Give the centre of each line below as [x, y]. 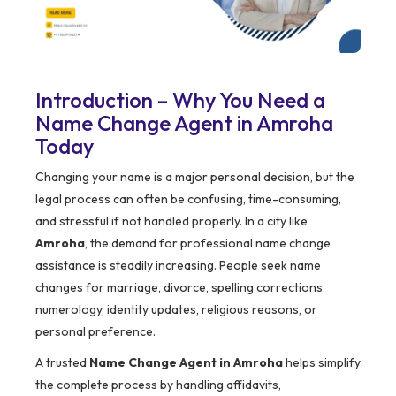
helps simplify [322, 363]
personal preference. [95, 332]
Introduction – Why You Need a [180, 100]
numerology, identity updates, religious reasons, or [176, 310]
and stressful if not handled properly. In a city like [171, 221]
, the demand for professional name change [208, 244]
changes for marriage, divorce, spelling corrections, [180, 288]
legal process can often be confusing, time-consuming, [188, 199]
